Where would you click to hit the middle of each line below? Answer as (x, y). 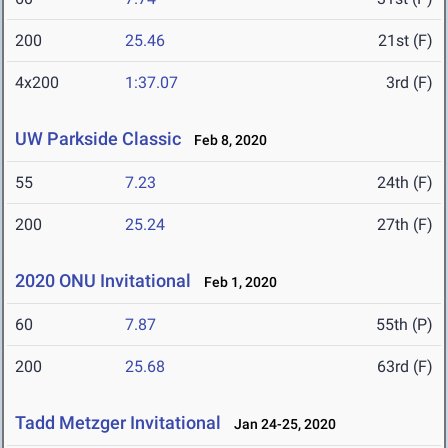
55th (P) (404, 325)
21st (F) (405, 41)
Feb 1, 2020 (236, 282)
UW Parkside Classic (98, 139)
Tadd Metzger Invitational (118, 423)
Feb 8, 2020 (226, 140)
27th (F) (405, 225)
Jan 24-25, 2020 (280, 424)
